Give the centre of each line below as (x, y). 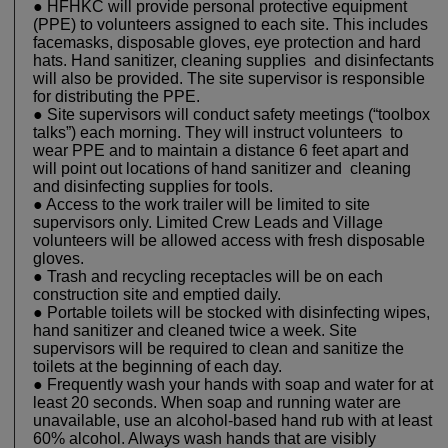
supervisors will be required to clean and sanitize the (218, 349)
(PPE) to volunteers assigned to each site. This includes (230, 25)
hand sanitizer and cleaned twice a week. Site (195, 331)
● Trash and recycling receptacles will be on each (208, 277)
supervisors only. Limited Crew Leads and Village (208, 223)
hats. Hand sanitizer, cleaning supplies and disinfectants (233, 61)
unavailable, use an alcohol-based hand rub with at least (232, 421)
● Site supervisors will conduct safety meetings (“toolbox (231, 115)
